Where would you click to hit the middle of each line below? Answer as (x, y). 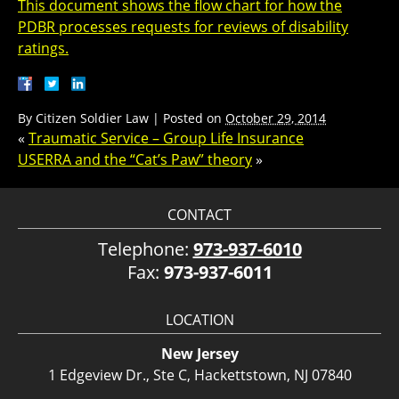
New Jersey (199, 353)
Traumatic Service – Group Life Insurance (166, 138)
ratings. (43, 48)
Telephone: (145, 248)
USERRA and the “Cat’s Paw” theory (135, 159)
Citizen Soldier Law (92, 118)
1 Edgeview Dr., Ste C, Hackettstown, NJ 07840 (199, 375)
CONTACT (199, 214)
